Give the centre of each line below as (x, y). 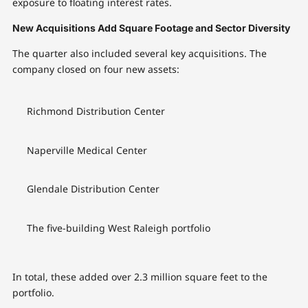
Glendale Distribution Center (93, 189)
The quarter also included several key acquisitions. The (139, 54)
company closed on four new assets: (96, 69)
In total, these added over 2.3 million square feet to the (140, 277)
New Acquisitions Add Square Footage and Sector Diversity (151, 28)
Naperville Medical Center (87, 150)
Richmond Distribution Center (96, 111)
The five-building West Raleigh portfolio (118, 228)
